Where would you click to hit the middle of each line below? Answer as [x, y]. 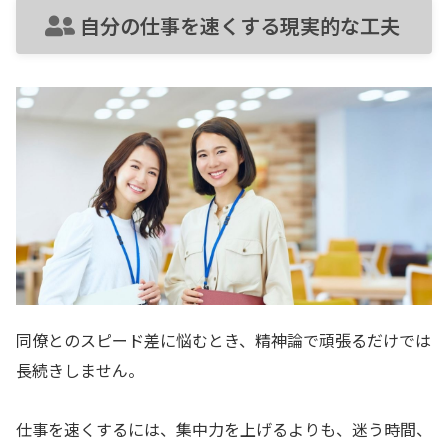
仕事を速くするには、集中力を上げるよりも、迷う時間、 [224, 428]
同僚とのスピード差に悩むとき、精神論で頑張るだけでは [223, 340]
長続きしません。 [80, 370]
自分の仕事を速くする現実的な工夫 [240, 26]
